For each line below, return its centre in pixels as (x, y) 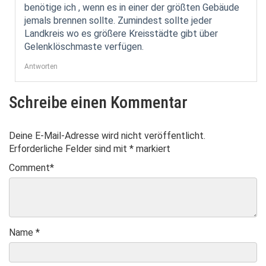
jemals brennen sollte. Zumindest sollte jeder (118, 20)
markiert (152, 148)
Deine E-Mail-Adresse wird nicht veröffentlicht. (107, 135)
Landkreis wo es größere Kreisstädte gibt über (121, 33)
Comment (29, 167)
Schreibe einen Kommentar (98, 102)
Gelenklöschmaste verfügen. (84, 46)
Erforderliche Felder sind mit (69, 148)
